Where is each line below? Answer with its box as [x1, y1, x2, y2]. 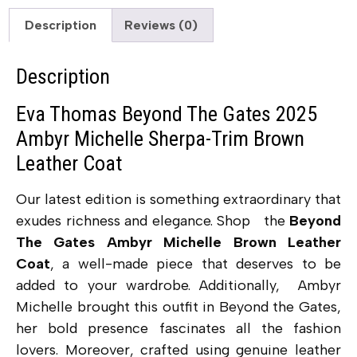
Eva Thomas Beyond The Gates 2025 [16, 102, 317, 127]
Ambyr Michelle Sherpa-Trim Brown [16, 127, 304, 151]
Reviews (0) [124, 17, 198, 33]
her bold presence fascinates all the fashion [16, 320, 341, 338]
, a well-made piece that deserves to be [50, 255, 341, 273]
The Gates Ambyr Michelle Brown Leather [16, 233, 341, 252]
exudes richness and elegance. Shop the [16, 212, 289, 230]
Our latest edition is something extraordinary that [16, 190, 341, 209]
